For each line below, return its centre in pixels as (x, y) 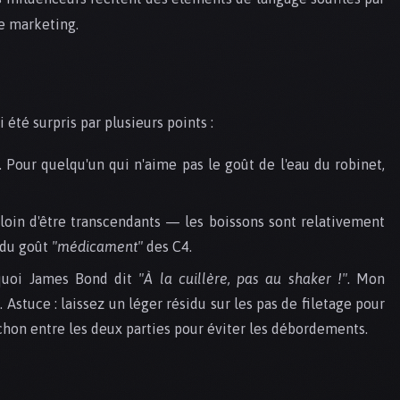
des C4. (167, 247)
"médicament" (97, 247)
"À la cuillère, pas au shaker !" (243, 279)
